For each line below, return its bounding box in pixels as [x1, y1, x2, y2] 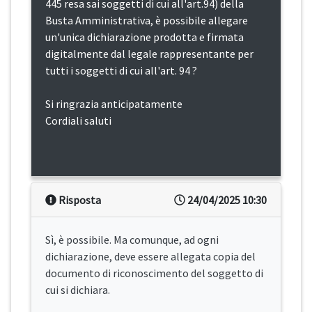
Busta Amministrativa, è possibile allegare [45, 13, 248, 28]
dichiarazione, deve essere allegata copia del [45, 249, 256, 264]
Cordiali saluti [45, 114, 111, 128]
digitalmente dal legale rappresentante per [45, 47, 253, 61]
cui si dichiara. [45, 283, 110, 297]
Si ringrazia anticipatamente [45, 97, 182, 111]
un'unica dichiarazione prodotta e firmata [45, 30, 244, 45]
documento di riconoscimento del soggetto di [45, 266, 263, 281]
